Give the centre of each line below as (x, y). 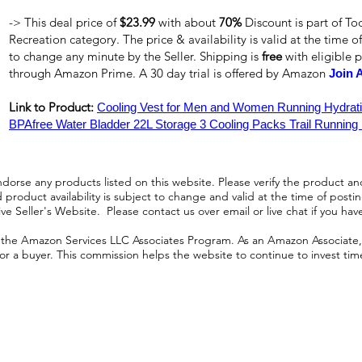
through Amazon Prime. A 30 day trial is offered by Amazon (169, 73)
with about (187, 22)
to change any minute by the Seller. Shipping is (135, 56)
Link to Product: (53, 107)
